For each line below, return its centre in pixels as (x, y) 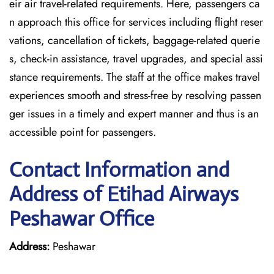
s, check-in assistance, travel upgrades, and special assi (136, 59)
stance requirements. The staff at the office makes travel (135, 77)
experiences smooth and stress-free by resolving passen (135, 95)
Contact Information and (119, 170)
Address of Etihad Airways (124, 194)
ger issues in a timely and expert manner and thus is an (134, 114)
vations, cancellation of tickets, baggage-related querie (135, 40)
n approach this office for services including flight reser (136, 22)
